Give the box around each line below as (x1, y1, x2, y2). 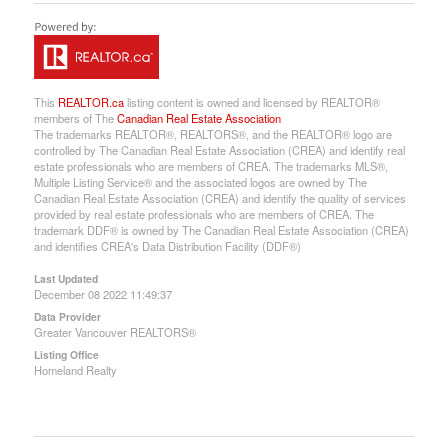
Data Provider (33, 308, 101, 324)
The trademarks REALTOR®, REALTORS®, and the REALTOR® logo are (33, 125, 392, 142)
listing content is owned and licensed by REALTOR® (123, 93, 380, 110)
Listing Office (33, 346, 99, 362)
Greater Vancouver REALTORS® (33, 323, 196, 340)
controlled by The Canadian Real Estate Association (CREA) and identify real (33, 141, 405, 158)
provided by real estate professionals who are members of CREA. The (33, 205, 374, 222)
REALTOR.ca (57, 93, 124, 110)
